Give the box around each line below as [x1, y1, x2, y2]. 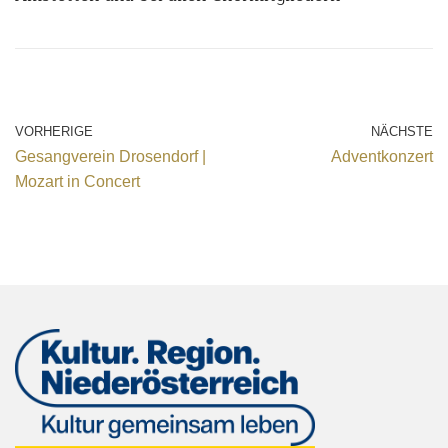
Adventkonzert [331, 148, 433, 166]
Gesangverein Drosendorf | [15, 148, 206, 166]
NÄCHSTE [371, 124, 433, 140]
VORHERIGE [15, 124, 93, 140]
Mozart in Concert [15, 173, 140, 191]
